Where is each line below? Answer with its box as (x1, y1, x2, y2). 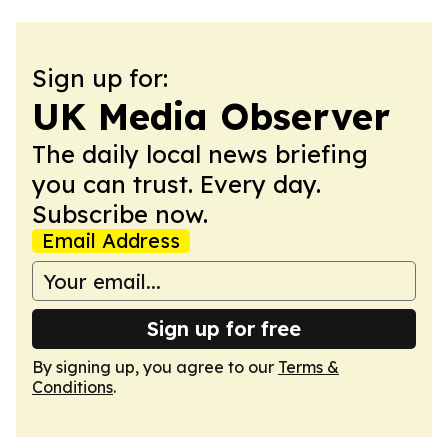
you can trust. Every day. (32, 169, 321, 199)
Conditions (32, 377, 113, 397)
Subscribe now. (32, 199, 208, 229)
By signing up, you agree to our (32, 357, 278, 377)
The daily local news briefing (32, 139, 368, 169)
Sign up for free (147, 316, 301, 341)
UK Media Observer (32, 94, 390, 139)
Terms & (278, 357, 339, 377)
